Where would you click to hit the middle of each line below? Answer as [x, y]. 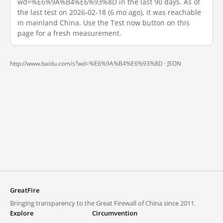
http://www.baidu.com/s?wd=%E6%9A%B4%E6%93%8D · [89, 63]
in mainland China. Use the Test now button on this [104, 23]
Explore [22, 213]
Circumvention [115, 213]
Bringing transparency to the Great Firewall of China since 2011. [103, 203]
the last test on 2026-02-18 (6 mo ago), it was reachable [109, 12]
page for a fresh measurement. [69, 33]
